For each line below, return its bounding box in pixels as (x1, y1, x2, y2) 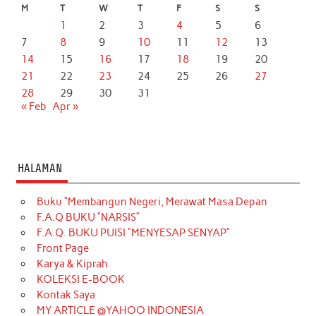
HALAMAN (17, 162, 62, 176)
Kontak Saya (36, 288, 95, 301)
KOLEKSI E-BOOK (36, 272, 125, 286)
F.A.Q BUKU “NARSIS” (36, 210, 140, 224)
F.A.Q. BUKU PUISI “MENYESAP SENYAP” (36, 226, 230, 239)
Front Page (36, 241, 89, 255)
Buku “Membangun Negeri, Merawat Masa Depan (36, 195, 267, 208)
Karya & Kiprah (36, 257, 108, 270)
